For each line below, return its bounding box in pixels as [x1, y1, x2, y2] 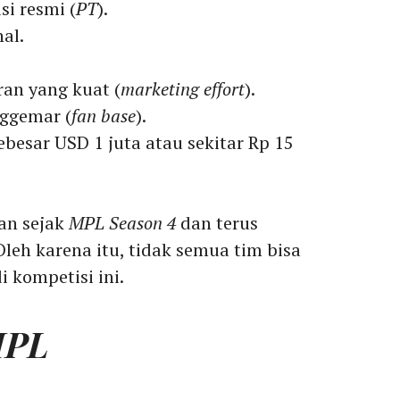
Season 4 [109, 211, 176, 236]
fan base [71, 104, 136, 129]
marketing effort [121, 77, 245, 102]
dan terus [176, 211, 258, 236]
